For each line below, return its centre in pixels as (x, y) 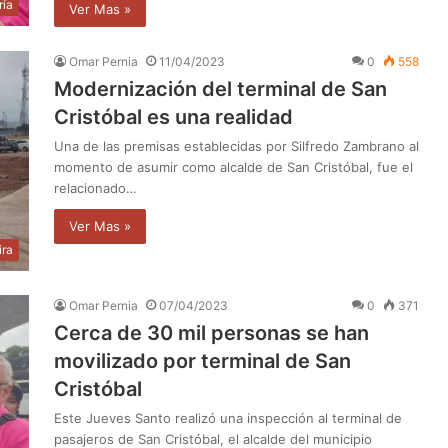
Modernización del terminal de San (220, 88)
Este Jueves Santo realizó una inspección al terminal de (228, 417)
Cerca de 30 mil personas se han (211, 332)
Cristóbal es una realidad (173, 116)
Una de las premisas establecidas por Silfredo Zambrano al (236, 145)
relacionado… (95, 187)
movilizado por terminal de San (202, 360)
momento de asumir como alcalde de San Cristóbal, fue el (233, 166)
